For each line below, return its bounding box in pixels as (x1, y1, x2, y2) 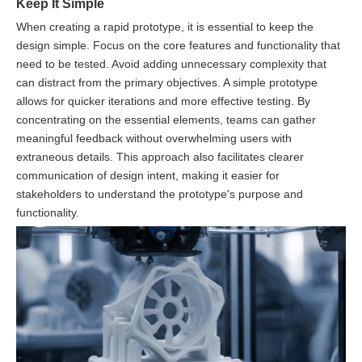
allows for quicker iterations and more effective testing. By (16, 95, 310, 108)
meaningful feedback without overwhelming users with (16, 132, 292, 145)
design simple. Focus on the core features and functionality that (16, 39, 340, 53)
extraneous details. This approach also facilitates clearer (16, 150, 304, 164)
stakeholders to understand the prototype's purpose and (16, 187, 303, 201)
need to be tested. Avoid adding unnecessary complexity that (16, 57, 326, 71)
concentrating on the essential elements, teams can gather (16, 113, 316, 127)
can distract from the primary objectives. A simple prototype (16, 76, 318, 90)
